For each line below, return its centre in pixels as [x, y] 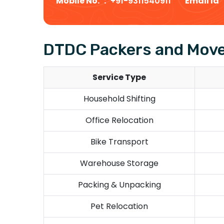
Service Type [119, 77]
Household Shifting [119, 98]
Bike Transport [119, 141]
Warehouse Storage [119, 163]
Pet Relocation [119, 206]
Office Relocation [119, 120]
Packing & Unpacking [119, 184]
